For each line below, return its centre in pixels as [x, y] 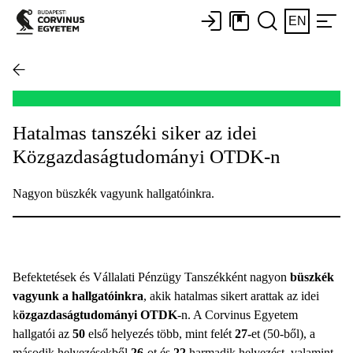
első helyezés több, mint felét [160, 333]
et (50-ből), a [283, 333]
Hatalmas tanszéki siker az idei [135, 132]
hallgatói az [43, 333]
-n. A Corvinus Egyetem [238, 314]
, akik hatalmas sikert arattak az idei [231, 295]
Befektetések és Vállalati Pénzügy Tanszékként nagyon [151, 277]
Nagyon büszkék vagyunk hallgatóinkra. [113, 193]
